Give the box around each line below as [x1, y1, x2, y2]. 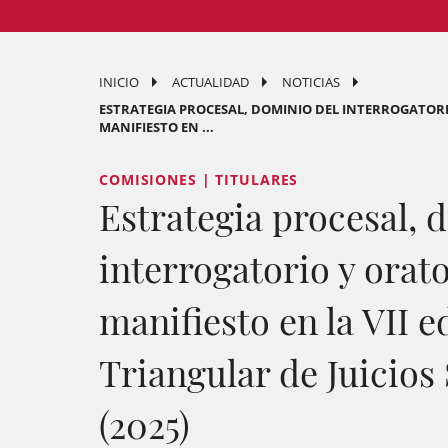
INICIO [99, 73, 139, 91]
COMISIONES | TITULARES [99, 170, 299, 189]
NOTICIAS [282, 73, 340, 91]
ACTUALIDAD [172, 73, 249, 91]
